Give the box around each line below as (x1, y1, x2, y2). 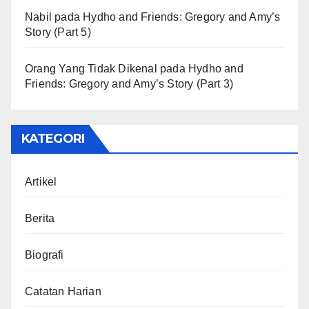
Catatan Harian (25, 286, 101, 298)
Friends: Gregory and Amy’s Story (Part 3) (25, 78, 234, 90)
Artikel (25, 176, 57, 188)
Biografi (25, 249, 64, 261)
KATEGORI (21, 131, 84, 147)
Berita (25, 212, 55, 225)
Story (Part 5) (25, 26, 91, 39)
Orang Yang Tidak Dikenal (25, 63, 157, 75)
